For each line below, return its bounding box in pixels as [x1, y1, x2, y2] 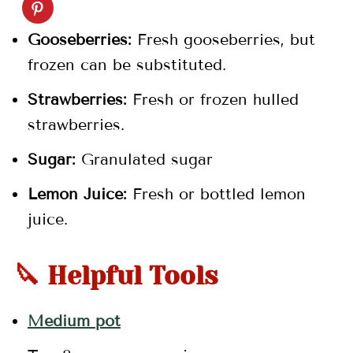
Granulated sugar [75, 150, 213, 169]
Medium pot [27, 311, 121, 331]
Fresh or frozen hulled [126, 90, 299, 110]
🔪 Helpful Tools [13, 261, 218, 292]
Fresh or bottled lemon [126, 184, 306, 204]
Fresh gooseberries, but [131, 30, 315, 50]
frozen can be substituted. [27, 55, 226, 75]
